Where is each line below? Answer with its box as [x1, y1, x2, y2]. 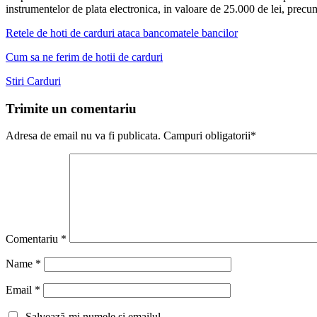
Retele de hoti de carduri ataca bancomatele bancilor [6, 26, 238, 39]
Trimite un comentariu [6, 100, 137, 116]
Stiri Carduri [6, 74, 61, 87]
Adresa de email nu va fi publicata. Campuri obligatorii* [6, 129, 256, 142]
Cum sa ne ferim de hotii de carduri [6, 50, 163, 63]
